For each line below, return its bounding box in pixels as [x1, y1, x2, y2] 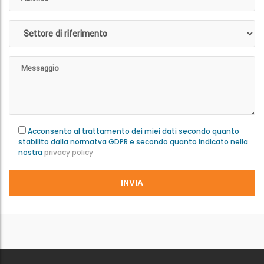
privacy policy [44, 147, 93, 157]
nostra [18, 147, 44, 157]
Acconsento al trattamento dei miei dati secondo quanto [28, 126, 239, 136]
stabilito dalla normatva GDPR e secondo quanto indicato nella [18, 137, 248, 147]
